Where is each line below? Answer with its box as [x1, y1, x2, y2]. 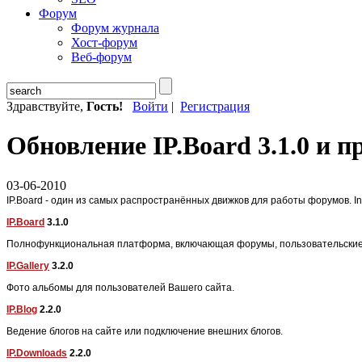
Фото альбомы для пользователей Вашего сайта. [6, 281, 234, 293]
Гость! [86, 99, 123, 113]
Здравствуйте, [6, 99, 86, 113]
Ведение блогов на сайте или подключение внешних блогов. [6, 325, 283, 337]
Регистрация [180, 99, 250, 113]
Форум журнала [71, 21, 159, 35]
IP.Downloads [6, 347, 67, 359]
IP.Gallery [6, 259, 49, 271]
